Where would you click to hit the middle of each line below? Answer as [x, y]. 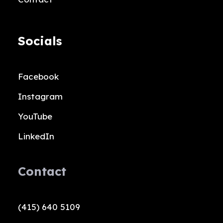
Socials [40, 41]
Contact [42, 171]
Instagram [40, 96]
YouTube [35, 116]
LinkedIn [36, 136]
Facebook [38, 76]
